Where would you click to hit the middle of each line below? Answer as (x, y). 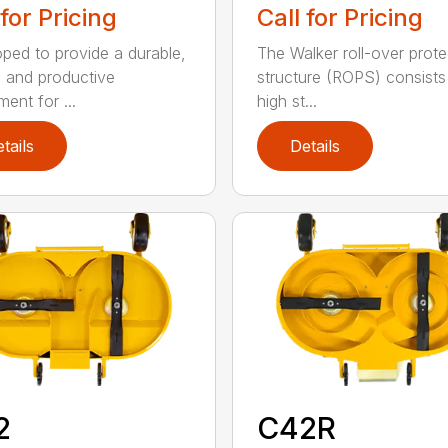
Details (314, 146)
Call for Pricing (339, 17)
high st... (286, 100)
